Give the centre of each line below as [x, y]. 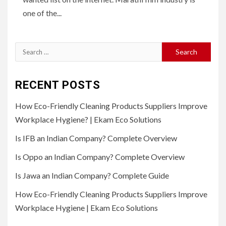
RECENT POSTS [58, 85]
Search [27, 48]
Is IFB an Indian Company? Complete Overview [96, 138]
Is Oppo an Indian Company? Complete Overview [100, 156]
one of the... [42, 13]
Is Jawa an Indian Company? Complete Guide [92, 175]
